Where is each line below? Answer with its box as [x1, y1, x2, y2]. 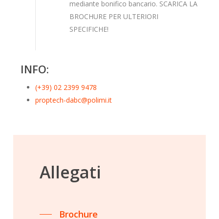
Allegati [39, 161, 101, 184]
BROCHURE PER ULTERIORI [69, 12, 159, 22]
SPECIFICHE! [69, 24, 109, 34]
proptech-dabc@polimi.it [35, 95, 112, 105]
